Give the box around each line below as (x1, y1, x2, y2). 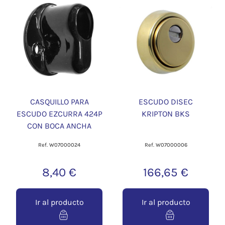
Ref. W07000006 (144, 142, 187, 148)
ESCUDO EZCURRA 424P (16, 109, 102, 119)
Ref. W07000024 (38, 142, 80, 148)
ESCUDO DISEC (139, 97, 193, 106)
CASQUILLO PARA (30, 97, 89, 106)
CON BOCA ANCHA (27, 121, 91, 131)
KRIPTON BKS (142, 109, 190, 119)
